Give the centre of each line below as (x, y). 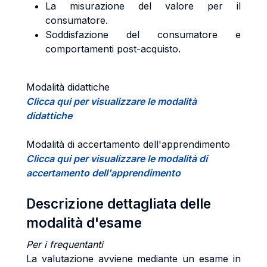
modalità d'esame (84, 223)
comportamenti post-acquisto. (113, 49)
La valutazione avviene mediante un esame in (133, 259)
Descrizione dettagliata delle (119, 204)
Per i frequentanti (65, 244)
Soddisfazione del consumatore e (143, 35)
